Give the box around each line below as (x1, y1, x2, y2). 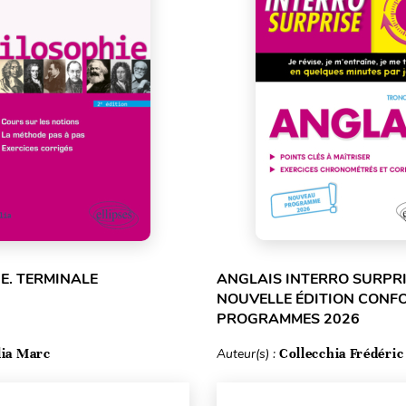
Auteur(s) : (216, 345, 279, 362)
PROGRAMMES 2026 (216, 309, 360, 329)
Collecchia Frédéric (278, 345, 404, 362)
